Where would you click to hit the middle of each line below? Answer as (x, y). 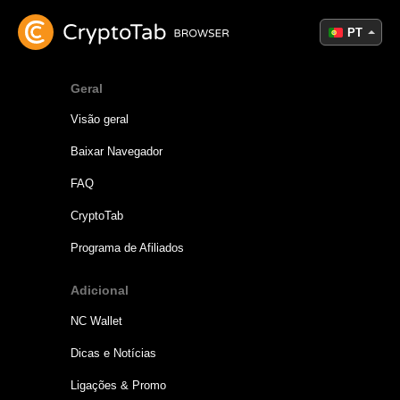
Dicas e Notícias (113, 353)
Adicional (99, 290)
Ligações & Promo (118, 385)
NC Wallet (96, 321)
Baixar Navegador (116, 151)
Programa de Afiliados (127, 247)
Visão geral (99, 119)
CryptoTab (96, 215)
